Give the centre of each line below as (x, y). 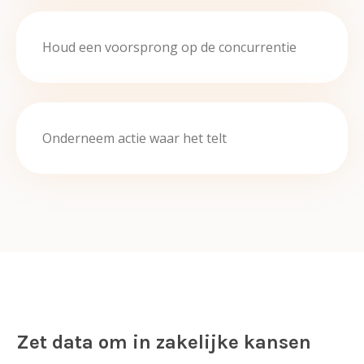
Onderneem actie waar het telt (134, 139)
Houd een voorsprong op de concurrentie (169, 48)
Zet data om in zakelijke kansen (166, 342)
